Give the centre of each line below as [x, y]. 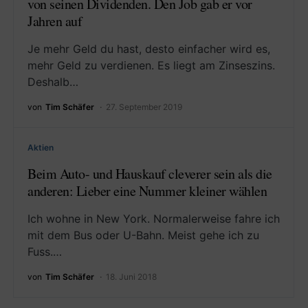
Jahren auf [55, 21]
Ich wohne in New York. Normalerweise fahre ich [154, 219]
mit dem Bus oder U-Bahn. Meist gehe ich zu [143, 235]
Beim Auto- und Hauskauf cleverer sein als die [150, 174]
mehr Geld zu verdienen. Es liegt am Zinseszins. [151, 65]
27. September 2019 [144, 107]
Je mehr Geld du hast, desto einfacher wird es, [149, 49]
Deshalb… [53, 82]
